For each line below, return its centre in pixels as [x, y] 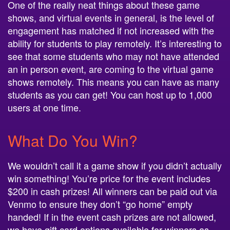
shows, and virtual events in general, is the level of [111, 17]
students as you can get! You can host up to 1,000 [110, 94]
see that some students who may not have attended [113, 56]
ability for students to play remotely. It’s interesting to [115, 43]
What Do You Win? [73, 140]
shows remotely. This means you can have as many [113, 82]
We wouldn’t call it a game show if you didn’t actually [115, 165]
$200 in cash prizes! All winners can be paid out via [112, 191]
